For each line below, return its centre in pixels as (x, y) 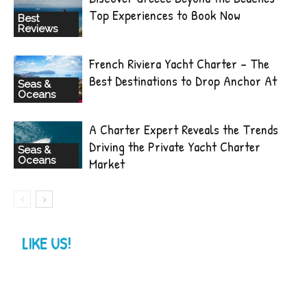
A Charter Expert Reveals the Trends (184, 129)
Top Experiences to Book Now (165, 15)
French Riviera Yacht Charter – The (179, 63)
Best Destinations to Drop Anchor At (183, 81)
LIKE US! (46, 244)
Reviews (38, 28)
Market (107, 163)
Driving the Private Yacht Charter (175, 146)
